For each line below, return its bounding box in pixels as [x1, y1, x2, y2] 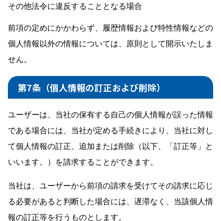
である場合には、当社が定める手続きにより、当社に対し [8, 124, 213, 136]
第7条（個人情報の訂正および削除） [18, 80, 165, 94]
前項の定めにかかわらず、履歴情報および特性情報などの [8, 21, 213, 33]
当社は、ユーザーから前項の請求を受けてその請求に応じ [8, 179, 213, 191]
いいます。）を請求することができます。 [8, 155, 158, 167]
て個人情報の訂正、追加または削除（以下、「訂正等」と [8, 140, 213, 151]
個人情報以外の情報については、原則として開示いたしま [8, 37, 213, 49]
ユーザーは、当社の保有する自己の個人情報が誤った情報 [8, 108, 213, 120]
